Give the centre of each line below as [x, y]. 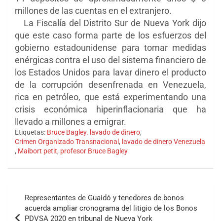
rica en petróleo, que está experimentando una [110, 97]
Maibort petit [37, 151]
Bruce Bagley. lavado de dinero [93, 132]
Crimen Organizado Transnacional [67, 142]
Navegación [39, 190]
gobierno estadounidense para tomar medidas [110, 48]
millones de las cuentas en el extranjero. [94, 11]
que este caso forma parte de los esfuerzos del [110, 36]
